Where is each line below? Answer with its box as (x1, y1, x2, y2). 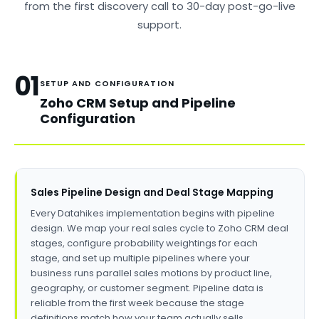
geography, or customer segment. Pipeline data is (31, 281, 263, 295)
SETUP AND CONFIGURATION (39, 78, 174, 89)
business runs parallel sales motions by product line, (31, 266, 272, 280)
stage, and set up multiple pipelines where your (31, 251, 250, 265)
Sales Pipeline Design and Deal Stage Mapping (31, 185, 273, 199)
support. (137, 17, 182, 32)
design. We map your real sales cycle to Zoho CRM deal (31, 221, 288, 235)
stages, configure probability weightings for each (31, 236, 258, 250)
